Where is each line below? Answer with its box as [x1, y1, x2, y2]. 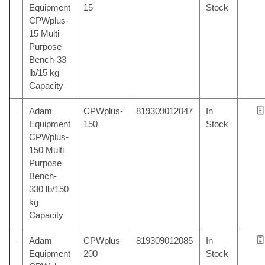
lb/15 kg [29, 67, 60, 77]
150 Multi [29, 145, 64, 155]
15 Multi [29, 28, 60, 38]
